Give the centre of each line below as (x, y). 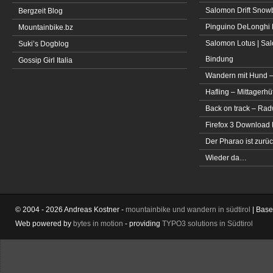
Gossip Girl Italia (45, 60)
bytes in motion (98, 223)
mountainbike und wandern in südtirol (188, 209)
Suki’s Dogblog (44, 44)
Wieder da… (226, 158)
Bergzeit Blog (41, 11)
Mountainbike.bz (46, 27)
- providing (143, 223)
